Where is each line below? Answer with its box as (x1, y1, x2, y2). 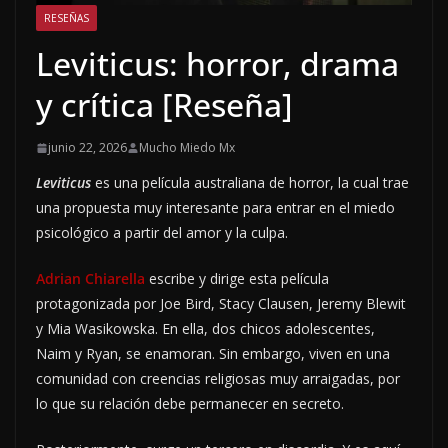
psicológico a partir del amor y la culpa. (36, 223, 288, 243)
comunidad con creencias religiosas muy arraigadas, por (36, 369, 400, 389)
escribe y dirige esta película (145, 269, 329, 289)
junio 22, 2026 (48, 139, 127, 157)
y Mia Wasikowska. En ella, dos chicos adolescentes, (36, 319, 375, 339)
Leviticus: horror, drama (36, 42, 399, 86)
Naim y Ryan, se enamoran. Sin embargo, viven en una (36, 344, 390, 364)
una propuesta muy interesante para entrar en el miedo (36, 198, 395, 218)
